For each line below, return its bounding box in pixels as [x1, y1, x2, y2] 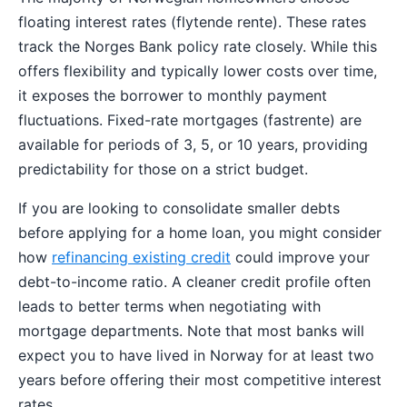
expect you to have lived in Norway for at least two [18, 345, 374, 364]
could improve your [231, 247, 370, 266]
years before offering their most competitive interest [18, 370, 382, 389]
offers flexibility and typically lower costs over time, [18, 61, 377, 80]
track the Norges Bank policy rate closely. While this [18, 36, 377, 55]
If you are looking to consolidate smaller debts [18, 198, 340, 217]
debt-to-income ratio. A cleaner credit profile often [18, 272, 371, 291]
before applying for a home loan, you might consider [18, 223, 382, 242]
